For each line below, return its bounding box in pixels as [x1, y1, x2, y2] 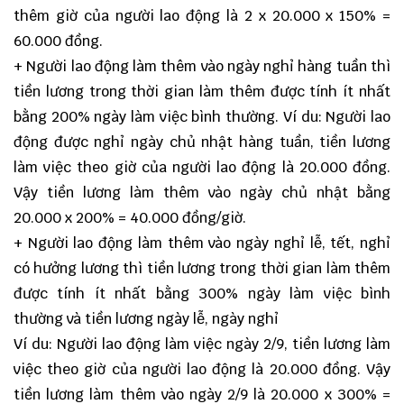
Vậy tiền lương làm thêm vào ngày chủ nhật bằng [14, 183, 390, 202]
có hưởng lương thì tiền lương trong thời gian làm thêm [14, 259, 390, 278]
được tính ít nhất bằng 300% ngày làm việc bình [14, 284, 390, 303]
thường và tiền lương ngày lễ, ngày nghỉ [14, 309, 279, 328]
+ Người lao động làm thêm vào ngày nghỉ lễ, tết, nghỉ [14, 234, 390, 252]
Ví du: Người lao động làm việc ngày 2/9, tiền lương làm [14, 335, 390, 353]
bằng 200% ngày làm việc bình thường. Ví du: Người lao [14, 107, 390, 126]
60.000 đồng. [14, 32, 103, 50]
